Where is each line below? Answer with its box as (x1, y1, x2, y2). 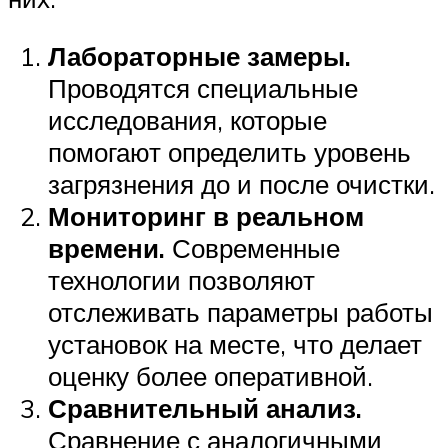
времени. (48, 231, 165, 264)
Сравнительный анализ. (48, 391, 362, 424)
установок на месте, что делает (48, 327, 422, 360)
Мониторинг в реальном (48, 199, 364, 232)
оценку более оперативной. (48, 359, 373, 392)
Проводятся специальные (48, 71, 358, 104)
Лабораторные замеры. (48, 39, 351, 72)
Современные (165, 231, 340, 264)
